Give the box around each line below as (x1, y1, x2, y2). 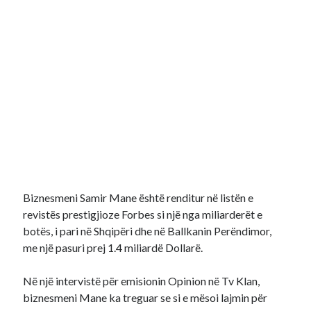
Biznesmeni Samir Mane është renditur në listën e (23, 191, 254, 204)
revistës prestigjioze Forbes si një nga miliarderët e (23, 208, 263, 221)
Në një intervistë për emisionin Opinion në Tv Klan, (23, 274, 260, 287)
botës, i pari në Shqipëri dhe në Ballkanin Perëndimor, (23, 224, 272, 237)
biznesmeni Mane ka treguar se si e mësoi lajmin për (23, 291, 268, 304)
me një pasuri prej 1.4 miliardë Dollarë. (23, 241, 203, 254)
